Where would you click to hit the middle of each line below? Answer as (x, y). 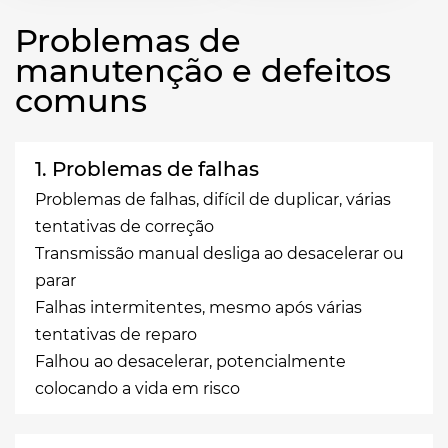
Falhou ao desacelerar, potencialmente (190, 361)
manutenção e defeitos (203, 70)
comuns (81, 100)
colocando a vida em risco (137, 388)
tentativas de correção (124, 226)
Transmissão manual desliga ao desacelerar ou (219, 253)
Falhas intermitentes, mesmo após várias (198, 307)
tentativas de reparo (116, 334)
